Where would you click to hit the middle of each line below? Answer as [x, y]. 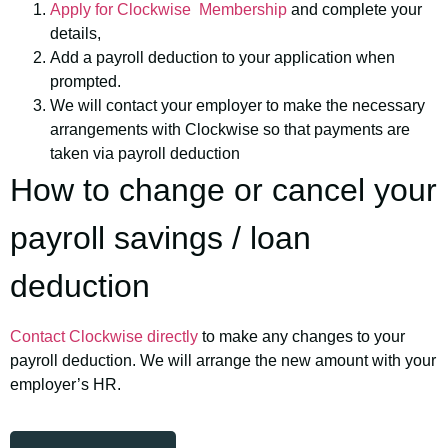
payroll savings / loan [160, 238]
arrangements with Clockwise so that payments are [230, 130]
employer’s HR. [65, 384]
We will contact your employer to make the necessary [237, 106]
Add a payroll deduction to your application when [222, 58]
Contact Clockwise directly [104, 336]
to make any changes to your [301, 336]
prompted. [85, 82]
